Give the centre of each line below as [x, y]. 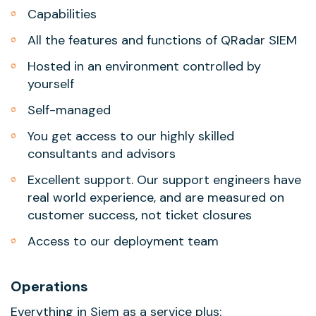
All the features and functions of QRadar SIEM [162, 40]
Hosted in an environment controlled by [144, 66]
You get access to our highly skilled [131, 136]
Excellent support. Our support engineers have [164, 180]
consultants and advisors [102, 154]
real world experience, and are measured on [156, 197]
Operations [49, 286]
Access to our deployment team [123, 241]
